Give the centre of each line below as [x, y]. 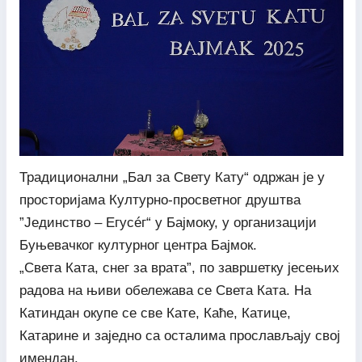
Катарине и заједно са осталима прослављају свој [179, 335]
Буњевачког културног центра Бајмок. [138, 245]
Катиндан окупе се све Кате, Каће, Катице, [155, 313]
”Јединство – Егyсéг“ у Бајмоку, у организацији [168, 222]
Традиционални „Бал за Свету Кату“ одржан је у [172, 177]
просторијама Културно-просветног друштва [160, 200]
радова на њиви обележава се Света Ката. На [165, 290]
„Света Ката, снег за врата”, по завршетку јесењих [179, 267]
